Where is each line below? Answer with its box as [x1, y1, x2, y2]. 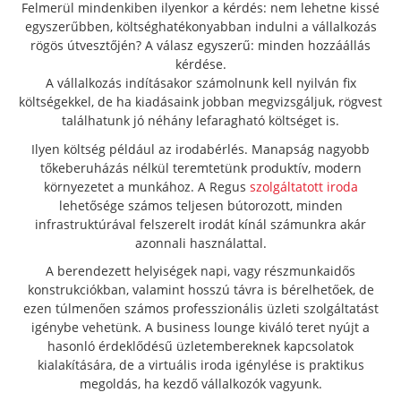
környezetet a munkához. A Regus [43, 177, 250, 195]
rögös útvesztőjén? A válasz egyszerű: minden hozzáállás [30, 37, 371, 55]
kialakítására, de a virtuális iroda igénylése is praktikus [37, 356, 364, 374]
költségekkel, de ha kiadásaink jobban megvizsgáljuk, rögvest [19, 93, 382, 111]
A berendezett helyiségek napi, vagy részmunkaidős [46, 262, 355, 280]
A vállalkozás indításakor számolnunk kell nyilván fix [45, 74, 356, 92]
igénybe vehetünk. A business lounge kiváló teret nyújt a [31, 319, 370, 337]
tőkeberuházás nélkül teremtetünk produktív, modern [39, 158, 362, 176]
